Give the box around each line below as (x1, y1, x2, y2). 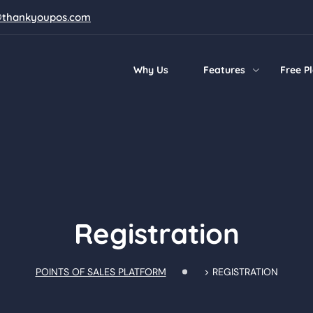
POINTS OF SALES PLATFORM (35, 265, 166, 278)
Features (203, 64, 245, 76)
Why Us (133, 64, 168, 76)
